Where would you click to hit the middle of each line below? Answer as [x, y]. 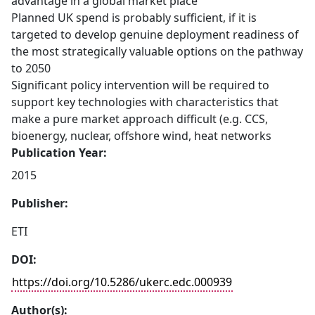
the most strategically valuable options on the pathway [157, 51]
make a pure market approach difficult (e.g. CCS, [140, 119]
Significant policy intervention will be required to [140, 85]
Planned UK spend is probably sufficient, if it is [134, 18]
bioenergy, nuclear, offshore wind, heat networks [141, 136]
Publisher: [40, 203]
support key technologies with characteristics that [145, 102]
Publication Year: [59, 153]
